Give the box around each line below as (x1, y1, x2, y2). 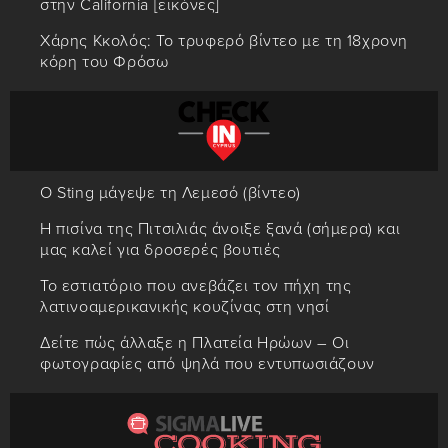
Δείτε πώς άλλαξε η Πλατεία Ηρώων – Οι (40, 332, 350, 353)
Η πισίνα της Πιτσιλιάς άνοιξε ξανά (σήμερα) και (40, 218, 401, 239)
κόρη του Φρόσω (40, 51, 169, 72)
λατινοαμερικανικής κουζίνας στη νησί (40, 296, 330, 317)
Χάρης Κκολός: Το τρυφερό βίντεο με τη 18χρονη (40, 30, 409, 51)
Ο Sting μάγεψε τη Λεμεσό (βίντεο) (40, 182, 301, 203)
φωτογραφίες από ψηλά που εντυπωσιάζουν (40, 353, 375, 374)
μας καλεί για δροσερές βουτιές (40, 239, 282, 260)
